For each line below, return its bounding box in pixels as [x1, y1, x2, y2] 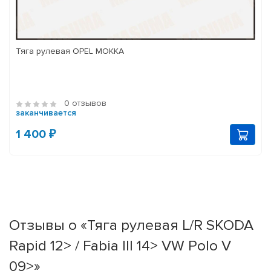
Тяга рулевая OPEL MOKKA [16, 46, 124, 57]
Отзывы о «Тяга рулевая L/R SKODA [9, 216, 253, 235]
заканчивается [16, 108, 76, 119]
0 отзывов [64, 98, 106, 109]
